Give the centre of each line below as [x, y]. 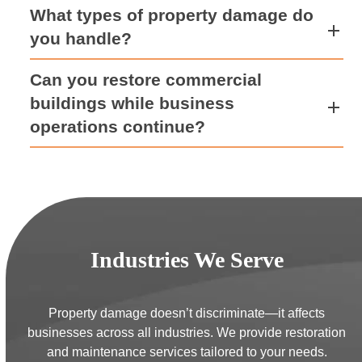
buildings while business [133, 103]
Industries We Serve [187, 260]
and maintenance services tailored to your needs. [187, 352]
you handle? [81, 38]
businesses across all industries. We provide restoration [187, 333]
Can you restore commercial [146, 80]
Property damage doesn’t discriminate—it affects [187, 313]
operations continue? [118, 126]
